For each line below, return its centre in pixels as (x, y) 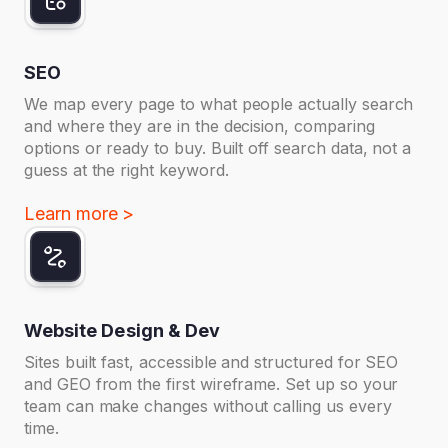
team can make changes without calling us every (208, 405)
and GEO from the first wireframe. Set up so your (211, 383)
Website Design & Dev (122, 330)
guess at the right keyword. (126, 169)
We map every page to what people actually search (219, 103)
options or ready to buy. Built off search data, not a (218, 147)
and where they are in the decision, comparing (199, 125)
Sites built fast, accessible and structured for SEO (211, 361)
